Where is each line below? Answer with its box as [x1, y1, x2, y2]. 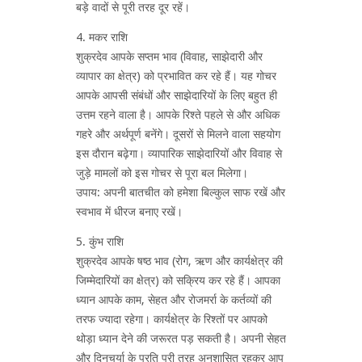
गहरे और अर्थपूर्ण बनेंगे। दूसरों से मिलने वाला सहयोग [76, 127, 280, 141]
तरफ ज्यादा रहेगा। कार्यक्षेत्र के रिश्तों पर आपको [76, 312, 267, 326]
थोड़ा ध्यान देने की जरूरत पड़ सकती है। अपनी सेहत [76, 331, 286, 345]
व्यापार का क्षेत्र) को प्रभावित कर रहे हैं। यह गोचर [76, 69, 276, 82]
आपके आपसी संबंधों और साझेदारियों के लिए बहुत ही [76, 88, 277, 102]
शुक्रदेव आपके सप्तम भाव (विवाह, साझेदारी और [76, 49, 263, 63]
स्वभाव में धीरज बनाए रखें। [76, 204, 183, 218]
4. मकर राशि [76, 30, 128, 44]
